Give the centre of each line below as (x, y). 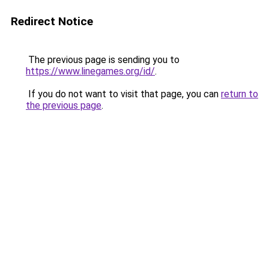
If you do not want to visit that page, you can (123, 94)
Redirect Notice (52, 21)
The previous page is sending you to (103, 60)
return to (240, 94)
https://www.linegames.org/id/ (90, 71)
